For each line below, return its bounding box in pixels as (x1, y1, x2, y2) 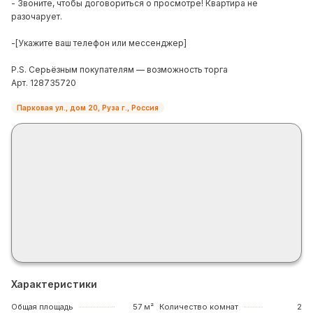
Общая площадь (11, 302, 73, 312)
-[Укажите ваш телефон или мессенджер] (11, 38, 187, 48)
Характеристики (11, 278, 97, 290)
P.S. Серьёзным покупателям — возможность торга (11, 64, 228, 75)
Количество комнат (159, 302, 238, 312)
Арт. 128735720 (11, 78, 76, 88)
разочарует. (11, 11, 62, 22)
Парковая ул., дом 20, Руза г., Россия (17, 103, 159, 112)
